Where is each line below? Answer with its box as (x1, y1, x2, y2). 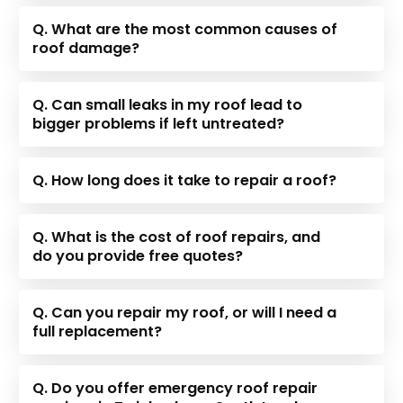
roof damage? (32, 37, 140, 58)
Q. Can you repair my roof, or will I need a (32, 301, 337, 323)
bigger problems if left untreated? (32, 112, 285, 134)
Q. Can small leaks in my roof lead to (32, 94, 303, 115)
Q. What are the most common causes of (32, 18, 338, 40)
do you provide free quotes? (32, 245, 244, 266)
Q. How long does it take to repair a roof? (32, 169, 337, 191)
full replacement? (32, 320, 163, 342)
